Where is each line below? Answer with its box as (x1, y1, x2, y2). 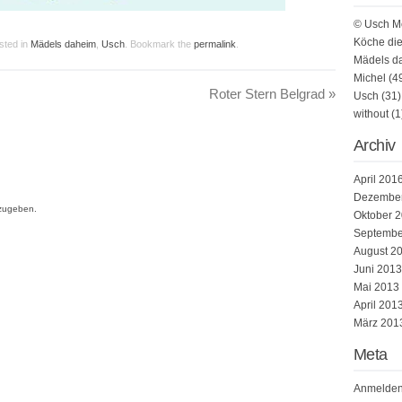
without (354, 108, 389, 120)
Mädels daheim (31, 39, 96, 49)
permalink (194, 39, 236, 49)
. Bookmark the (125, 39, 194, 49)
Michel (354, 72, 386, 84)
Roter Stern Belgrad (209, 86, 328, 101)
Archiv (354, 136, 396, 154)
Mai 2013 (354, 281, 399, 293)
